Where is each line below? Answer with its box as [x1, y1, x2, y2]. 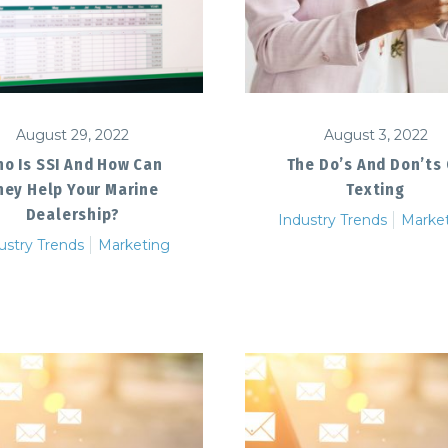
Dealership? [25, 204, 120, 224]
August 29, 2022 [16, 125, 129, 144]
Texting [346, 179, 405, 199]
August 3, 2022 [323, 125, 428, 144]
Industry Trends [278, 210, 387, 229]
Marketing [98, 235, 170, 254]
